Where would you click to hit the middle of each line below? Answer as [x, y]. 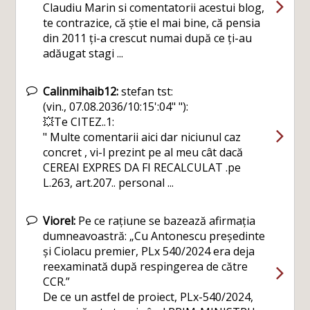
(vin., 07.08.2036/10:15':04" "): [116, 106]
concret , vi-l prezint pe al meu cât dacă [143, 152]
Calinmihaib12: [81, 91]
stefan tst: [146, 91]
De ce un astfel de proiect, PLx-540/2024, [148, 297]
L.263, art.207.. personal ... [109, 182]
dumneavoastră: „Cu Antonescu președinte [154, 236]
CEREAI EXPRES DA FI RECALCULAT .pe [142, 167]
